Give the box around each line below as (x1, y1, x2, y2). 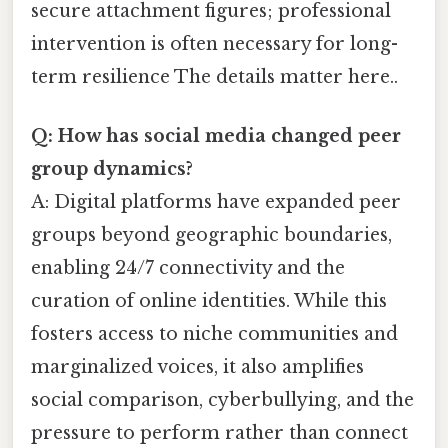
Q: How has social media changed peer (31, 124, 401, 147)
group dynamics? (31, 157, 193, 180)
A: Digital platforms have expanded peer (31, 190, 401, 213)
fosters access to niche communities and (31, 322, 398, 345)
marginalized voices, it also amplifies (31, 355, 364, 378)
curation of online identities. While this (31, 289, 387, 312)
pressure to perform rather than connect (31, 421, 408, 444)
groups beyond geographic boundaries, (31, 223, 392, 246)
